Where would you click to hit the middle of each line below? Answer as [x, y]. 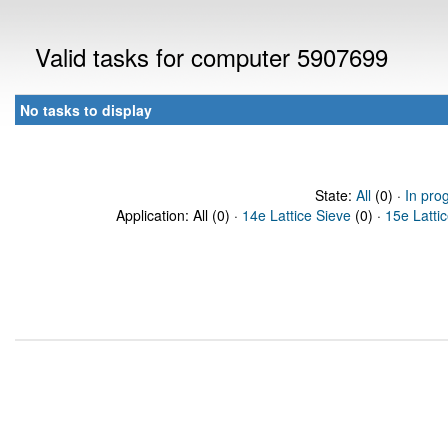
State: [335, 195]
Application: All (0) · [179, 215]
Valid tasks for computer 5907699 [211, 56]
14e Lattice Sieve [296, 215]
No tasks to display [86, 110]
